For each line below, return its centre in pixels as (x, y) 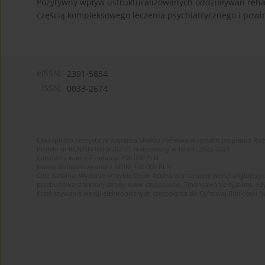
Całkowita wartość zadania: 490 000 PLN (98, 158)
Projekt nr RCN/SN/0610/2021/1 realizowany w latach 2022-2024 (133, 149)
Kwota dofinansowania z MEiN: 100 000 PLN (104, 167)
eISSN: (49, 73)
